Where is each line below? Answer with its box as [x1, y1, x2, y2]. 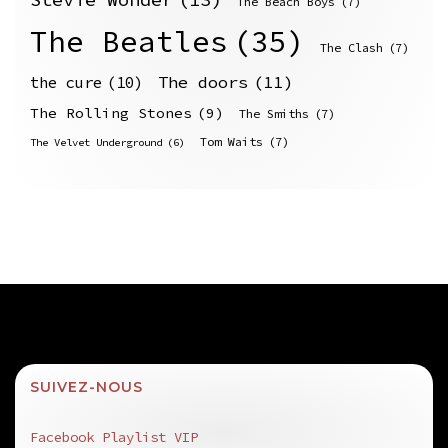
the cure [30, 73, 102, 93]
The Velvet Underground [30, 136, 162, 150]
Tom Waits [200, 134, 263, 150]
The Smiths [239, 106, 309, 122]
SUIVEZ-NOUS [30, 378, 143, 397]
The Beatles [30, 23, 228, 61]
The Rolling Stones [30, 104, 192, 123]
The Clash [320, 40, 383, 56]
